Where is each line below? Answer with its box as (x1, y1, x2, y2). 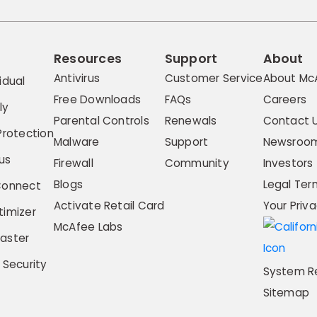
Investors (263, 156, 313, 171)
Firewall (53, 156, 93, 171)
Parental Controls (53, 113, 149, 129)
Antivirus (53, 71, 100, 86)
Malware (53, 134, 100, 150)
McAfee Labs (53, 219, 123, 235)
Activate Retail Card (53, 198, 165, 214)
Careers (263, 92, 307, 108)
